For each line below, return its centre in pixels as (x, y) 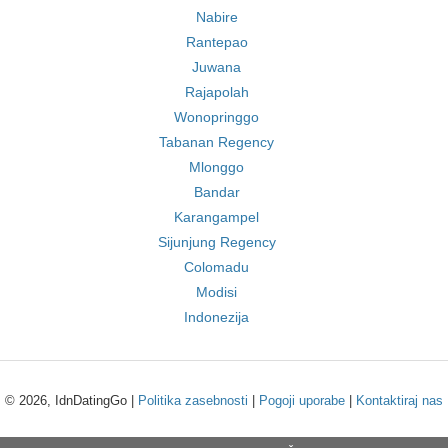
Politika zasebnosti (193, 400)
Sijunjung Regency (216, 242)
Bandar (216, 192)
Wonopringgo (216, 117)
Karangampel (216, 217)
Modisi (216, 292)
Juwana (216, 67)
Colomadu (216, 267)
